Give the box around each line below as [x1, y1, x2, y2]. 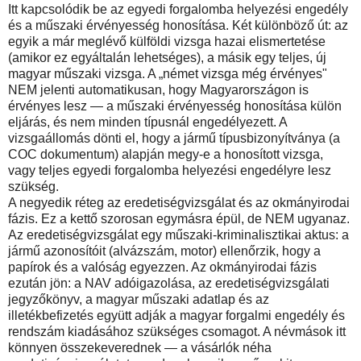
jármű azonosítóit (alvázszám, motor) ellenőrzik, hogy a [8, 243, 321, 258]
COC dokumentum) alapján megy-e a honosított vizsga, [8, 147, 323, 161]
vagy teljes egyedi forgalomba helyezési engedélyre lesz [8, 163, 331, 177]
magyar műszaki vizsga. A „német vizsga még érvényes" [8, 66, 327, 81]
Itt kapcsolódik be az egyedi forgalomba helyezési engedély [8, 2, 348, 16]
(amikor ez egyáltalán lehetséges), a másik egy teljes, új [8, 50, 326, 64]
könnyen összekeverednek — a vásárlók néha [8, 340, 272, 355]
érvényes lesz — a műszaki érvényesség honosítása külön [8, 98, 342, 113]
